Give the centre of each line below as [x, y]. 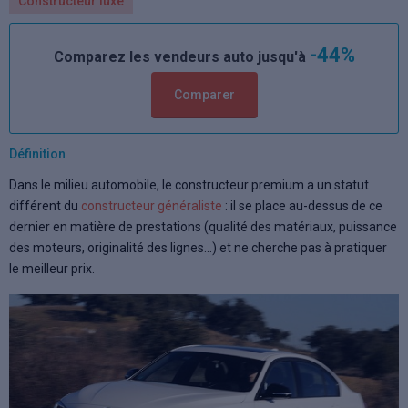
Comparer [204, 95]
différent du [45, 206]
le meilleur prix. [52, 269]
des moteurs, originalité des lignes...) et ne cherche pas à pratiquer [198, 248]
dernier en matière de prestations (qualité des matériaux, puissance [203, 227]
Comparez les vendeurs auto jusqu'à [181, 57]
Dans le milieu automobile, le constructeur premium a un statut [189, 185]
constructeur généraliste [152, 206]
